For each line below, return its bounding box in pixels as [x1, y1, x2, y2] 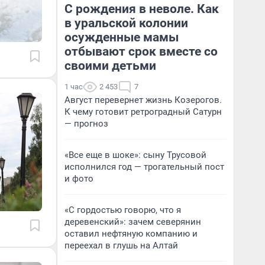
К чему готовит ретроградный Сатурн [64, 106, 222, 117]
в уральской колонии [64, 16, 188, 30]
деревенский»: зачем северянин [64, 216, 201, 227]
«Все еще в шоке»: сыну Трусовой [64, 150, 206, 160]
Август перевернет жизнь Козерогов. [64, 95, 222, 105]
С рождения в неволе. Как [64, 2, 219, 16]
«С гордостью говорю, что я [64, 205, 181, 215]
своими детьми [64, 59, 156, 73]
